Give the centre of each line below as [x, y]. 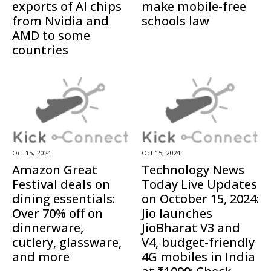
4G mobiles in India [198, 257]
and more [41, 257]
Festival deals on [61, 184]
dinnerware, [48, 228]
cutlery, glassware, [67, 243]
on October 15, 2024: [200, 199]
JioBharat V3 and [191, 228]
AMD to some [51, 36]
